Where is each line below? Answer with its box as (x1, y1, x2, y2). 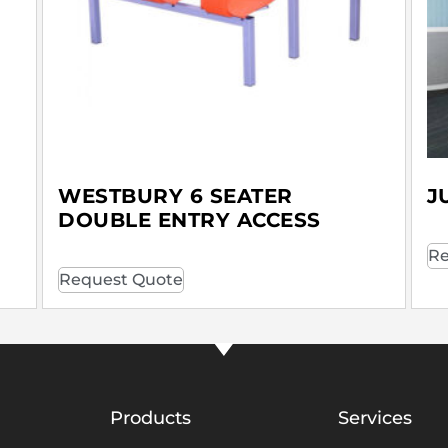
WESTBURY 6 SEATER (58, 184, 293, 209)
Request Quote (59, 270, 184, 290)
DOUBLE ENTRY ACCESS (58, 208, 321, 233)
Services (338, 407, 412, 430)
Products (110, 407, 191, 430)
